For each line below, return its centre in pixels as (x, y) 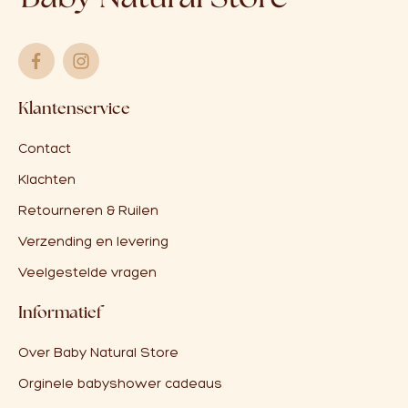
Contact (45, 149)
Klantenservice (74, 108)
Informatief (60, 312)
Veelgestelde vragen (87, 273)
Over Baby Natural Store (98, 353)
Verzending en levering (93, 242)
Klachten (47, 180)
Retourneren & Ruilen (88, 211)
